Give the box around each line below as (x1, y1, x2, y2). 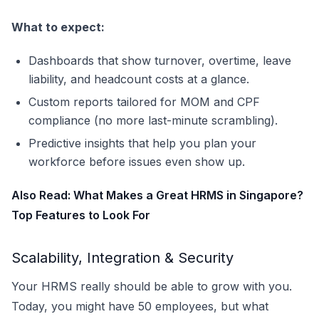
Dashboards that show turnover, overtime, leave (28, 53, 291, 68)
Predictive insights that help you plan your (28, 136, 256, 150)
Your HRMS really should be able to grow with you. (11, 279, 292, 293)
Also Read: (11, 188, 73, 202)
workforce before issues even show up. (28, 155, 245, 169)
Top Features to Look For (11, 208, 150, 222)
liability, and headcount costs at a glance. (28, 72, 249, 86)
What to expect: (11, 20, 105, 34)
